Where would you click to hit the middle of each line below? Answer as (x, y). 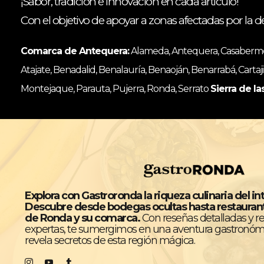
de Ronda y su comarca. (82, 218)
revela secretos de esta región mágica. (110, 240)
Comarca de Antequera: (75, 51)
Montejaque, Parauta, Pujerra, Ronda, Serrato (115, 88)
